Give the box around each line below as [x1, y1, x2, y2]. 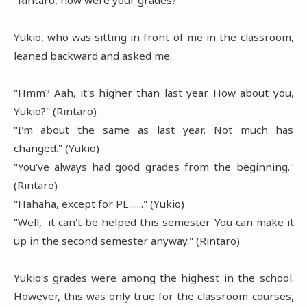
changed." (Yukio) [13, 140, 99, 155]
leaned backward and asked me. [13, 48, 172, 62]
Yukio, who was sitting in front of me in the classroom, [13, 29, 294, 44]
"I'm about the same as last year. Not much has [13, 122, 294, 136]
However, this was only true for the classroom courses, [13, 288, 294, 303]
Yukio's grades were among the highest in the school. [13, 270, 294, 284]
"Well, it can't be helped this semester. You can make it [13, 214, 294, 229]
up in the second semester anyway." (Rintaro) [13, 233, 240, 247]
